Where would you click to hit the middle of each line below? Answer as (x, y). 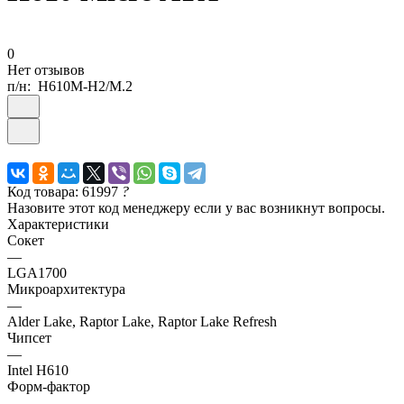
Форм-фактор (49, 386)
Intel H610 (38, 370)
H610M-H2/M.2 (85, 86)
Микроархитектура (66, 289)
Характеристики (58, 224)
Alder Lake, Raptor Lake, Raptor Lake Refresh (142, 321)
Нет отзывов (46, 69)
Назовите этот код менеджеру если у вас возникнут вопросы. (196, 207)
